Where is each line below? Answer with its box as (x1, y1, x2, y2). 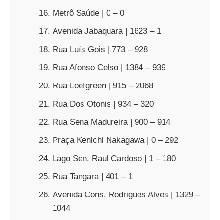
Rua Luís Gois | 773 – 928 (53, 44, 148, 54)
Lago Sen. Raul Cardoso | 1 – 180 (53, 153, 176, 163)
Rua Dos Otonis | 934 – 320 (53, 99, 154, 109)
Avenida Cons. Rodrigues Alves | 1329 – (53, 190, 200, 199)
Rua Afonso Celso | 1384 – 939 (53, 62, 165, 72)
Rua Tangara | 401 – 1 (53, 171, 133, 181)
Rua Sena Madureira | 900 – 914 (53, 117, 170, 127)
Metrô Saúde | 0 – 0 (53, 8, 124, 18)
